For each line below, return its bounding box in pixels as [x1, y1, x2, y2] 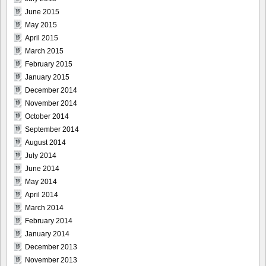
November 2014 [25, 99, 77, 108]
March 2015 [25, 47, 64, 56]
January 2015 [25, 73, 69, 82]
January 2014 [25, 230, 69, 239]
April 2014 [25, 191, 58, 199]
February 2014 [25, 217, 72, 226]
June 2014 [25, 164, 59, 173]
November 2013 [25, 256, 77, 265]
